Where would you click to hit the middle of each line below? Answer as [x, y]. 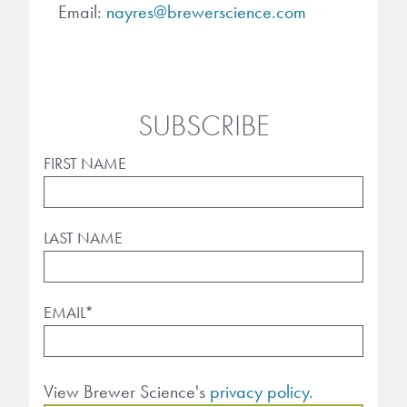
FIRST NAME [85, 163]
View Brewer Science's [127, 391]
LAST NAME [83, 237]
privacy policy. [262, 391]
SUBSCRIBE [203, 125]
